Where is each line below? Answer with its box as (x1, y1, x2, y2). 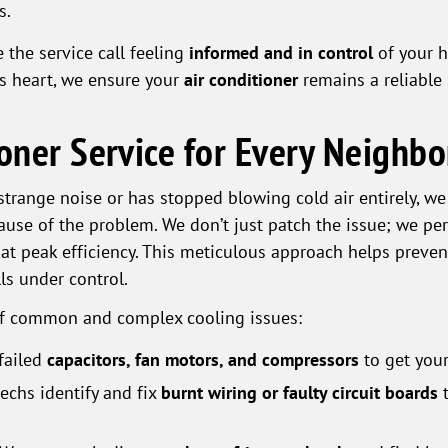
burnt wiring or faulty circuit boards (160, 381, 438, 405)
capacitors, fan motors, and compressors (46, 348, 359, 372)
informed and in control (189, 41, 373, 65)
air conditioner (184, 68, 298, 92)
